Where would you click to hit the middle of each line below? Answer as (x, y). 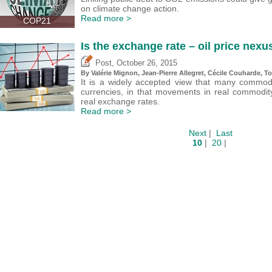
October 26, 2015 (147, 63)
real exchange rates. (120, 102)
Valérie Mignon (114, 73)
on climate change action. (130, 9)
